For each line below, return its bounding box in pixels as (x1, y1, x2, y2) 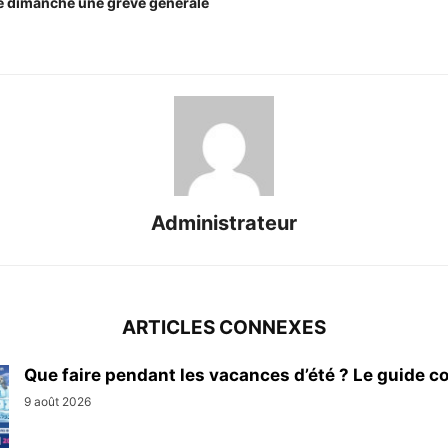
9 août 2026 (24, 393, 91, 409)
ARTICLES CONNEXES (122, 315, 326, 339)
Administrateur (151, 210, 297, 235)
